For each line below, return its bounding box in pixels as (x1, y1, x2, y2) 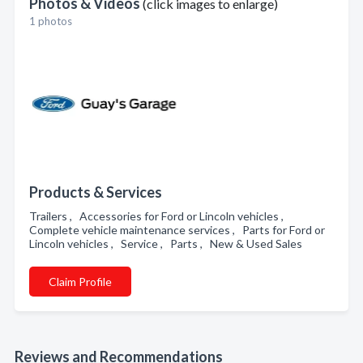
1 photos (29, 15, 72, 28)
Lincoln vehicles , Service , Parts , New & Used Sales (29, 237, 307, 250)
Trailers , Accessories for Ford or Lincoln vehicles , (29, 209, 288, 223)
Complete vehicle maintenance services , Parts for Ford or (29, 223, 325, 237)
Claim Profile (49, 275, 112, 288)
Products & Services (29, 183, 162, 201)
